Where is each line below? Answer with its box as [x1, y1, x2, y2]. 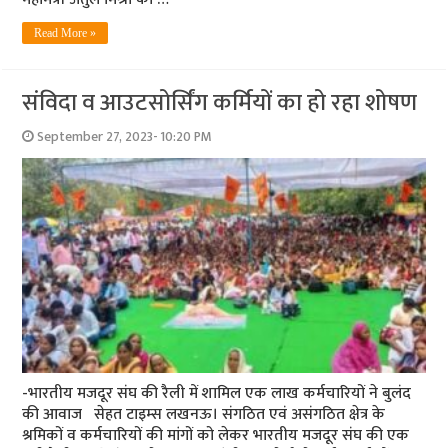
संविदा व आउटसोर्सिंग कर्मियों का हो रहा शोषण [22, 82, 418, 123]
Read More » [34, 25, 97, 40]
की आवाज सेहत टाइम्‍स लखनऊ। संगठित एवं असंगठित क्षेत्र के [22, 400, 386, 428]
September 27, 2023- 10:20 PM [37, 125, 213, 148]
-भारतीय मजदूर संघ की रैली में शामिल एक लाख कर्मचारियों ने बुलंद [22, 379, 412, 407]
